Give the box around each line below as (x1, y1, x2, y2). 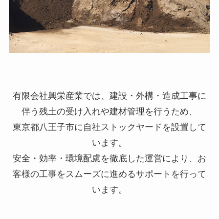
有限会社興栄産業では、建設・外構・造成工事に (13, 91, 206, 101)
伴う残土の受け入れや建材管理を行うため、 (22, 107, 197, 117)
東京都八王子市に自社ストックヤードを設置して (13, 122, 206, 132)
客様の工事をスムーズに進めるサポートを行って (13, 169, 206, 179)
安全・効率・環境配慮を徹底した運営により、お (13, 153, 206, 164)
